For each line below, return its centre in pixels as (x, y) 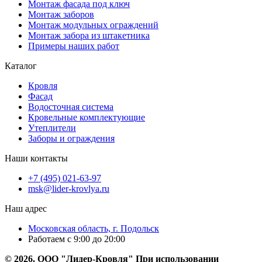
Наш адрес (26, 208)
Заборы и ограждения (71, 138)
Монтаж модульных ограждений (93, 25)
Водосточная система (71, 106)
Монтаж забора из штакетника (89, 35)
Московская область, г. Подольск (94, 228)
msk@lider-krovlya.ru (69, 188)
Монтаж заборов (61, 14)
